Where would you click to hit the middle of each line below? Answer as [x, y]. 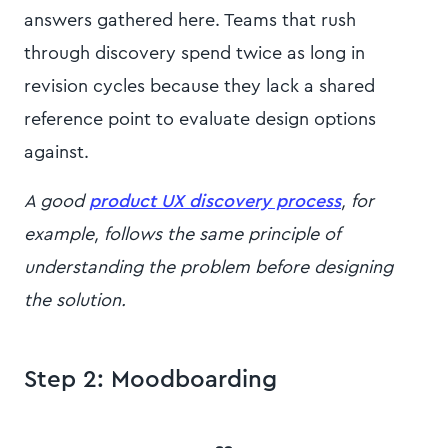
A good [54, 201]
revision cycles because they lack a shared [199, 86]
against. [56, 152]
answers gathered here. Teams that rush [190, 20]
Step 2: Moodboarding [154, 380]
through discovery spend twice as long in [194, 53]
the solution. [77, 300]
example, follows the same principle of [181, 234]
